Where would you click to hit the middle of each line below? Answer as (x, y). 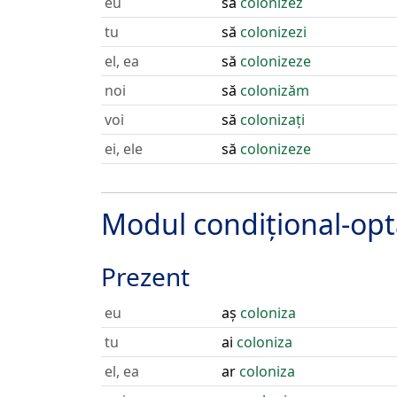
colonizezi (273, 32)
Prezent (145, 276)
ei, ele (124, 149)
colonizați (272, 120)
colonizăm (275, 90)
